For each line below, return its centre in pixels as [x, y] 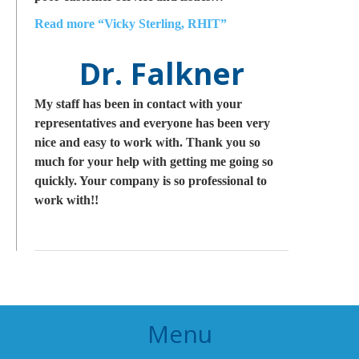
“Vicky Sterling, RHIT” [161, 24]
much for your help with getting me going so [154, 161]
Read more [65, 24]
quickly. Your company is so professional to [151, 181]
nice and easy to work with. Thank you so [147, 142]
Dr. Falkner [161, 73]
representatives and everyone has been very [152, 123]
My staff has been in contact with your [138, 104]
